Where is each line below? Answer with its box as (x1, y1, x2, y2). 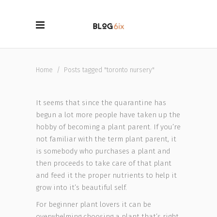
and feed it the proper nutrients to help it (36, 171, 177, 180)
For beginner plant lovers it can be (36, 200, 151, 209)
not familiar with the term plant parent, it (36, 135, 176, 143)
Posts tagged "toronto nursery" (64, 66, 155, 75)
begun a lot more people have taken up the (36, 110, 180, 119)
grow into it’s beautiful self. (36, 183, 127, 192)
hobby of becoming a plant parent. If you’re (36, 123, 181, 131)
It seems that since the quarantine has (36, 98, 166, 107)
